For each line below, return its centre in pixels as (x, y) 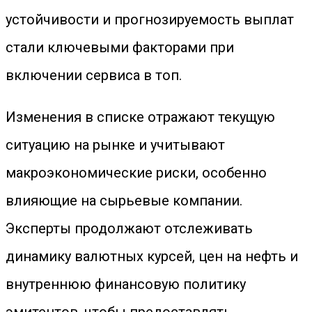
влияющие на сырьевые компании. (124, 201)
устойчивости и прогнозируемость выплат (150, 19)
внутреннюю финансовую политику (126, 284)
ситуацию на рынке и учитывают (115, 145)
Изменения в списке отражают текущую (140, 117)
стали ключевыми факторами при (120, 47)
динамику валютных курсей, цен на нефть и (152, 256)
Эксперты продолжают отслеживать (129, 228)
